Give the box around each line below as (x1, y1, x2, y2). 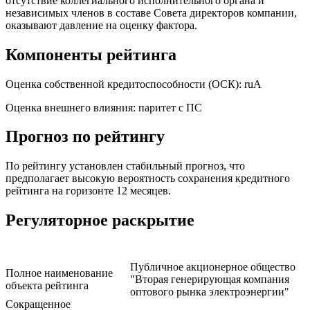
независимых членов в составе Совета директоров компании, (6, 6, 297, 19)
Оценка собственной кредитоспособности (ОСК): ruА (6, 77, 262, 90)
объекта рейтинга (6, 280, 89, 292)
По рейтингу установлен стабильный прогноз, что (6, 160, 245, 172)
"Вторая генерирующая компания (130, 273, 289, 286)
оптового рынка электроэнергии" (130, 286, 289, 298)
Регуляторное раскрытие (6, 211, 194, 230)
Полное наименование (6, 267, 113, 280)
